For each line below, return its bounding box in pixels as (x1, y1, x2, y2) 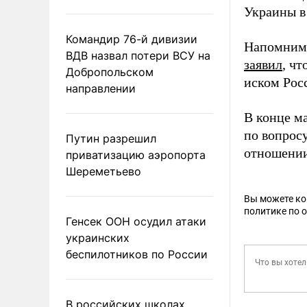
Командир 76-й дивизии (66, 32, 197, 46)
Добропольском (66, 64, 153, 79)
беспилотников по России (66, 247, 208, 261)
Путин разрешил (66, 131, 156, 145)
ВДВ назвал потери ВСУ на (66, 48, 210, 62)
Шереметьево (66, 164, 141, 178)
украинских (66, 230, 130, 245)
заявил (244, 57, 282, 72)
